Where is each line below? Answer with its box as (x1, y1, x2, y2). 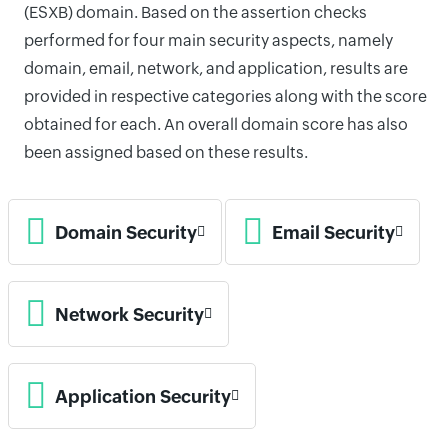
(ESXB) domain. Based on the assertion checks (24, 3, 367, 22)
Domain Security (55, 221, 197, 243)
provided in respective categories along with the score (24, 87, 427, 106)
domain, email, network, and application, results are (24, 59, 408, 78)
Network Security (55, 303, 204, 325)
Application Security (55, 385, 231, 407)
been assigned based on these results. (24, 143, 308, 162)
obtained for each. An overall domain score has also (24, 115, 408, 134)
